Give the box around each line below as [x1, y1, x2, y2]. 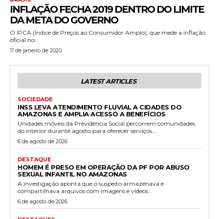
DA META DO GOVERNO [10, 14, 118, 26]
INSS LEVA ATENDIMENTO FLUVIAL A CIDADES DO [18, 103, 181, 111]
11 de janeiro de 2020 [10, 46, 62, 54]
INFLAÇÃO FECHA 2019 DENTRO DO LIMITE [10, 3, 204, 15]
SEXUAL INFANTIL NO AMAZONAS [18, 170, 127, 178]
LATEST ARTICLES [80, 77, 136, 85]
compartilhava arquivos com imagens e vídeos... [18, 187, 153, 195]
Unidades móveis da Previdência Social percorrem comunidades [18, 119, 195, 127]
